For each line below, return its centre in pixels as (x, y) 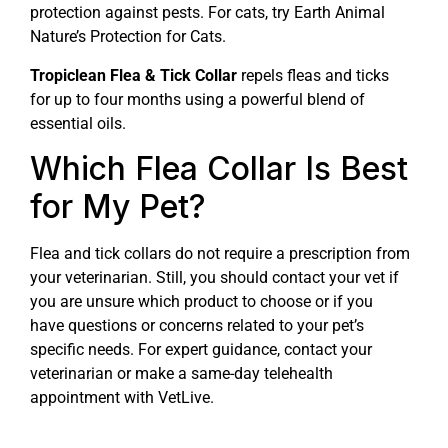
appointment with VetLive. (122, 398)
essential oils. (78, 123)
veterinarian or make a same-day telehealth (181, 374)
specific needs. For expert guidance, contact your (201, 350)
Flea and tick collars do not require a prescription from (220, 254)
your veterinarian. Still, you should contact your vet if (214, 278)
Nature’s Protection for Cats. (128, 37)
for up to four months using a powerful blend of (197, 99)
